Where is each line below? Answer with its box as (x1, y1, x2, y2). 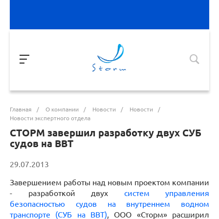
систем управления (124, 189, 209, 197)
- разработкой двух (10, 189, 124, 197)
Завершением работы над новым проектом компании (10, 178, 209, 187)
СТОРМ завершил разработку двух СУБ (10, 127, 201, 138)
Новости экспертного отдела (10, 115, 90, 121)
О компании (45, 106, 79, 112)
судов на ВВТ (10, 138, 73, 149)
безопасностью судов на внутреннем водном (10, 199, 209, 208)
